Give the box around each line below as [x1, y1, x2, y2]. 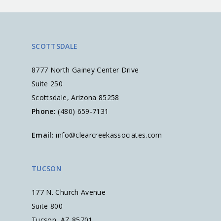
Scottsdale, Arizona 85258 [32, 93, 119, 102]
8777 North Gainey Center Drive [32, 65, 139, 74]
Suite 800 [32, 201, 65, 211]
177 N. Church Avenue [32, 187, 106, 197]
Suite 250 [32, 79, 67, 88]
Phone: [32, 107, 56, 116]
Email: [32, 130, 54, 140]
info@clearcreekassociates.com [56, 130, 162, 140]
